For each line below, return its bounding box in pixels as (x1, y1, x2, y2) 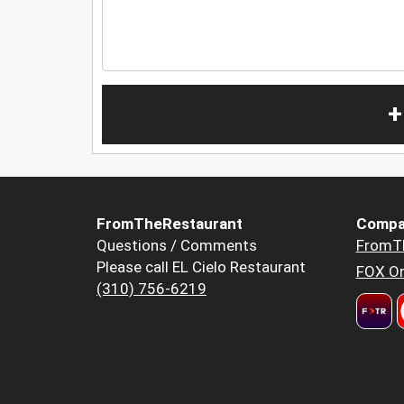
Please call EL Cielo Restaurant (96, 258, 306, 277)
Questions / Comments (96, 236, 257, 255)
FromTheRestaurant (96, 215, 243, 234)
